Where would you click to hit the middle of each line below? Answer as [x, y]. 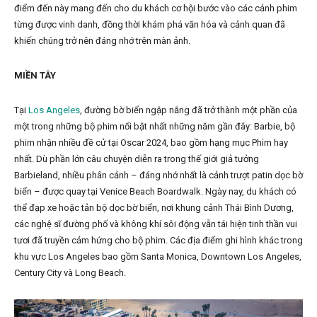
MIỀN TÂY [35, 76]
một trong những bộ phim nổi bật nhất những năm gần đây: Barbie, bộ [155, 127]
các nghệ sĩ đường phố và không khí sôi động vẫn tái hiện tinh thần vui [156, 224]
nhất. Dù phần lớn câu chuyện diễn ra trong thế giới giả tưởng [137, 159]
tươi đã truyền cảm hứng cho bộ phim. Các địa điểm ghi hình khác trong [158, 241]
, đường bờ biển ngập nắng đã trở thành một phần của [189, 110]
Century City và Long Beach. [70, 273]
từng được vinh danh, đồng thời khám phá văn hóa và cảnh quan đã [150, 25]
